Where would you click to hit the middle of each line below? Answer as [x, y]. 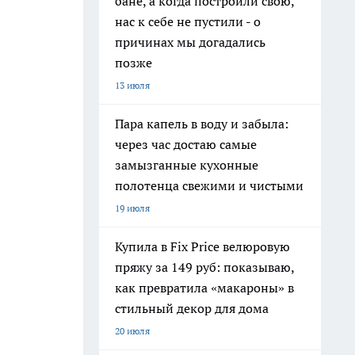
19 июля [132, 208]
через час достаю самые [186, 144]
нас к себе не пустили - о [188, 21]
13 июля [132, 85]
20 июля [132, 331]
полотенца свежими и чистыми [209, 185]
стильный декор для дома [192, 308]
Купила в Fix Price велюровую [202, 246]
